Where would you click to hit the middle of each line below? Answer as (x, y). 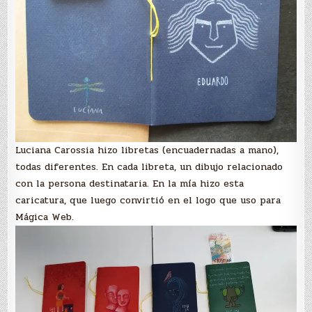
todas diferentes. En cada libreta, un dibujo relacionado (149, 167)
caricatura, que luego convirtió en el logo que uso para (148, 201)
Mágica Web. (45, 217)
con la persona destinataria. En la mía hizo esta (130, 184)
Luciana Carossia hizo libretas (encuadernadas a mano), (147, 150)
